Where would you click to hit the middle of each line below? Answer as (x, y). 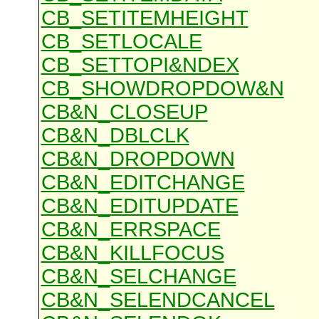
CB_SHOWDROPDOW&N (162, 89)
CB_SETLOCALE (121, 42)
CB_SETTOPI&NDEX (140, 65)
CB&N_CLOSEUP (124, 112)
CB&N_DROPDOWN (138, 159)
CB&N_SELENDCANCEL (158, 300)
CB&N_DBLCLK (115, 136)
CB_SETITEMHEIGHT (145, 18)
